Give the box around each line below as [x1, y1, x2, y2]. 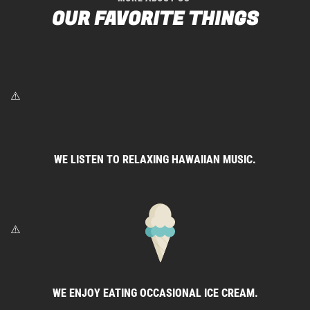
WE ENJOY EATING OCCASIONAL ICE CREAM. [52, 286, 258, 300]
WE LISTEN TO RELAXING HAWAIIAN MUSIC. [54, 153, 256, 167]
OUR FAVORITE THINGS [51, 6, 259, 33]
